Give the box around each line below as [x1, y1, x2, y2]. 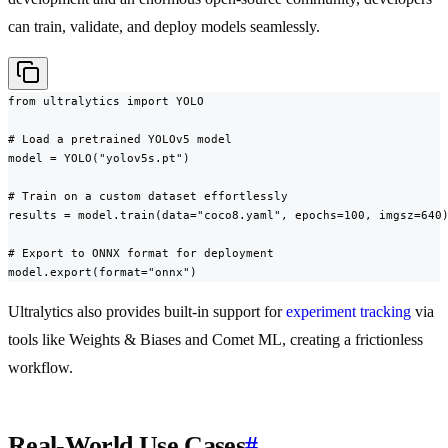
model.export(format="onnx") [8, 265, 197, 280]
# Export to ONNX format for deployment [8, 246, 274, 261]
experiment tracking [286, 303, 411, 321]
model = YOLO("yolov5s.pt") [8, 151, 190, 166]
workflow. [8, 359, 73, 377]
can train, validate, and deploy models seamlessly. [8, 18, 320, 36]
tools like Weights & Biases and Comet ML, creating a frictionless [8, 331, 423, 349]
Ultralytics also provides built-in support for [8, 303, 286, 321]
